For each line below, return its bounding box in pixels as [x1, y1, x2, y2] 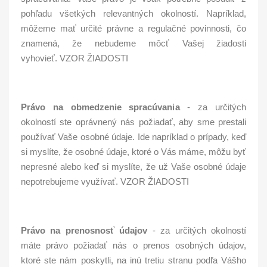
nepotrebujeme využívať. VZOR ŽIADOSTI [21, 176, 189, 187]
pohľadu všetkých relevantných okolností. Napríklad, [21, 8, 246, 18]
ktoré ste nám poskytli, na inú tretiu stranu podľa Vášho [21, 255, 246, 265]
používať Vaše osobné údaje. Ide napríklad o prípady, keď [21, 132, 246, 142]
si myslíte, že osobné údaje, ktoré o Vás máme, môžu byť [21, 147, 246, 157]
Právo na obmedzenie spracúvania [21, 102, 180, 112]
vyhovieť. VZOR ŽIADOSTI [21, 53, 128, 63]
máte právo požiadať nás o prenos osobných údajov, [21, 240, 246, 250]
